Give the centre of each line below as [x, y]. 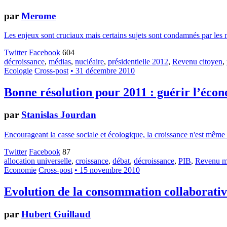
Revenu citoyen [197, 62]
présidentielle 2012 [138, 62]
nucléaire [89, 62]
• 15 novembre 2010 [107, 170]
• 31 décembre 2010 [103, 71]
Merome [39, 16]
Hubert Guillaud [56, 214]
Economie [20, 170]
